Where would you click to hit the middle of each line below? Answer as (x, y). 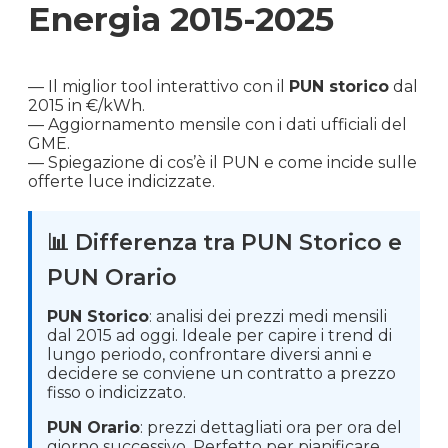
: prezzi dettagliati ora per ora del (271, 427)
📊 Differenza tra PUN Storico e (224, 242)
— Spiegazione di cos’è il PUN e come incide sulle (222, 162)
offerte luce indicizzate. (121, 181)
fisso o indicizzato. (116, 392)
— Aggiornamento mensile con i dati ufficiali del (217, 124)
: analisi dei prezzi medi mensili (268, 316)
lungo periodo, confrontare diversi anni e (209, 354)
